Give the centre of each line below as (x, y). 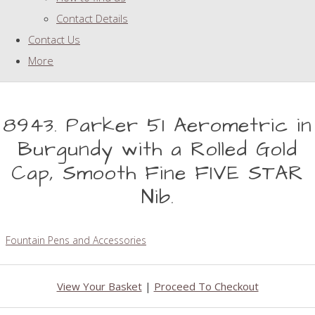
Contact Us (54, 40)
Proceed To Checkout (206, 287)
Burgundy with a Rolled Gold (157, 150)
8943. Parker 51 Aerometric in (157, 126)
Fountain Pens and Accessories (76, 240)
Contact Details (92, 19)
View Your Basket (99, 287)
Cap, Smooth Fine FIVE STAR (157, 174)
